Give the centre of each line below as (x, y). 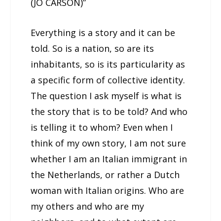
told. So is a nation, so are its (92, 48)
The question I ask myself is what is (106, 95)
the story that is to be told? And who (109, 111)
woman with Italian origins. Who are (108, 190)
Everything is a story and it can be (103, 32)
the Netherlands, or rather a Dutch (105, 174)
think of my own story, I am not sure (109, 143)
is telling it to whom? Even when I (102, 127)
